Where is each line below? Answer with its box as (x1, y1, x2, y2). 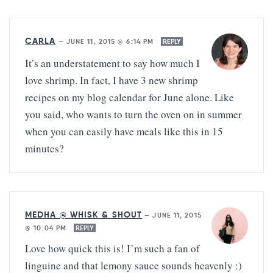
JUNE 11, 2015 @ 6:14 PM (66, 37, 157, 46)
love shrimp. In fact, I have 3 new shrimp (25, 73, 198, 88)
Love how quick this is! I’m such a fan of (25, 241, 200, 256)
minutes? (25, 141, 64, 156)
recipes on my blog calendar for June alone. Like (25, 90, 234, 105)
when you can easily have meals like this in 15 (25, 124, 223, 139)
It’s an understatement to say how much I (25, 56, 200, 71)
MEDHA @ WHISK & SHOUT (25, 209, 143, 221)
